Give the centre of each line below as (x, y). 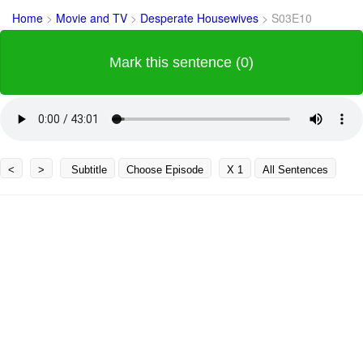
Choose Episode (165, 169)
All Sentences (295, 169)
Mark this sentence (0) (181, 62)
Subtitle (88, 169)
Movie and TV (93, 17)
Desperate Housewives (201, 17)
